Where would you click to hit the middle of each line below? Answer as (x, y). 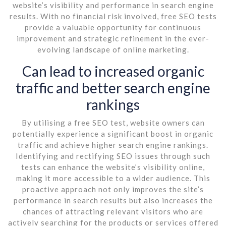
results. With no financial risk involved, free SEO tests (113, 16)
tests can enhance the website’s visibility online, (113, 167)
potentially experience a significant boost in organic (113, 133)
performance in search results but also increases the (113, 200)
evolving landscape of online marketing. (113, 49)
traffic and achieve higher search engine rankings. (113, 145)
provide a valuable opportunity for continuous (113, 27)
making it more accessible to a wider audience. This (113, 178)
